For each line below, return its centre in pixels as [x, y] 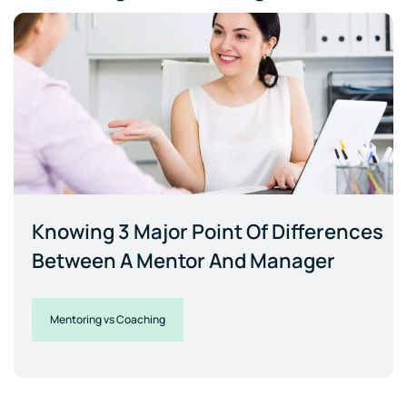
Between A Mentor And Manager [184, 261]
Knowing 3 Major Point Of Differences [208, 232]
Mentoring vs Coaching [108, 320]
